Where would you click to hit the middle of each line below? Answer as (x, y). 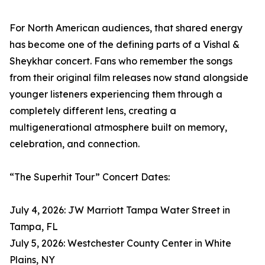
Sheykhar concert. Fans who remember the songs (121, 61)
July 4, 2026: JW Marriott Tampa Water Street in (120, 210)
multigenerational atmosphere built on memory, (118, 127)
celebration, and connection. (75, 143)
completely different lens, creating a (93, 110)
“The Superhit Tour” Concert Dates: (90, 177)
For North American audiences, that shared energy (126, 28)
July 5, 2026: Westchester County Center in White (120, 243)
